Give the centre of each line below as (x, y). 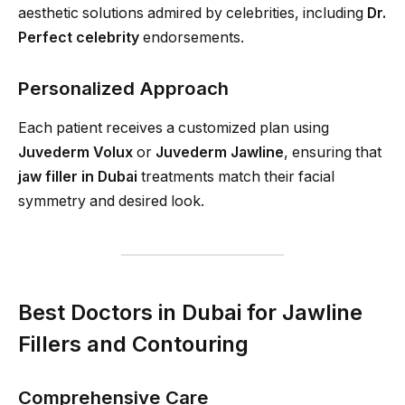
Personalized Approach (123, 88)
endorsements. (192, 38)
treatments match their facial (236, 177)
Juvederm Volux (75, 153)
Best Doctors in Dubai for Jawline (190, 312)
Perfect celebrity (79, 38)
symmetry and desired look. (111, 202)
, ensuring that (333, 153)
